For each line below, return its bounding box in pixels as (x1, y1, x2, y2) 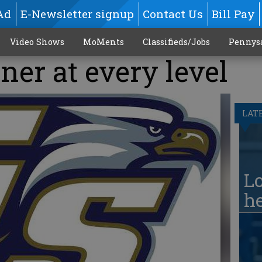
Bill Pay (212, 6, 256, 21)
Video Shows (9, 36, 64, 47)
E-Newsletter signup (20, 6, 134, 21)
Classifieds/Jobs (142, 36, 210, 47)
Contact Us (142, 6, 203, 21)
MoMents (82, 36, 124, 47)
